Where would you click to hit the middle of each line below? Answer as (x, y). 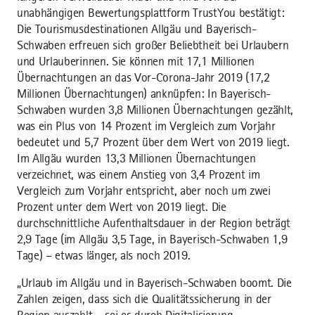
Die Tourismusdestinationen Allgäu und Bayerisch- (137, 29)
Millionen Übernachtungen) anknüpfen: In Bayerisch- (144, 94)
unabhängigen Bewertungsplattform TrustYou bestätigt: (151, 13)
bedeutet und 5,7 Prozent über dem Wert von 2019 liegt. (153, 142)
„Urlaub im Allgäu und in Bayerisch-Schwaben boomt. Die (154, 283)
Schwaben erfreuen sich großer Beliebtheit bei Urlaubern (153, 45)
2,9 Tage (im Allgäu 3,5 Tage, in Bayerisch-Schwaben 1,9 (152, 239)
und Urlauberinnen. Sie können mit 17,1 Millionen (136, 62)
